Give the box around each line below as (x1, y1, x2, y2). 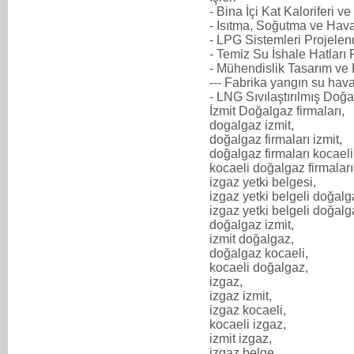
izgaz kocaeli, (209, 303, 289, 317)
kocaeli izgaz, (209, 317, 289, 331)
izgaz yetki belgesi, (209, 175, 319, 189)
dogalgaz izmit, (209, 118, 297, 132)
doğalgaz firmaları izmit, (209, 132, 345, 146)
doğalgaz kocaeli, (209, 246, 308, 260)
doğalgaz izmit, (209, 217, 297, 232)
